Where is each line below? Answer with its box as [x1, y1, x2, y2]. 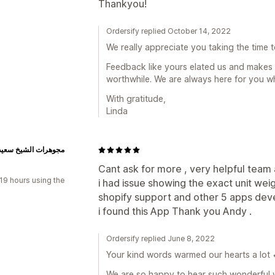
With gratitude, [106, 93, 166, 104]
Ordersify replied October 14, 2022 [106, 26, 231, 36]
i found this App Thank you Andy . [98, 205, 252, 217]
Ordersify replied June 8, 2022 [106, 234, 215, 243]
